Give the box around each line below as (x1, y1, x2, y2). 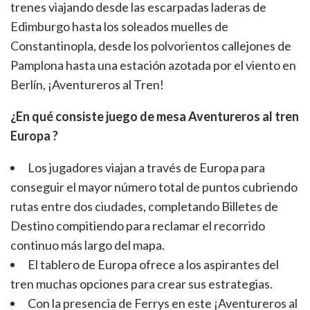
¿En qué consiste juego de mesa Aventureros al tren (10, 108, 299, 124)
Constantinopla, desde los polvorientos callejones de (10, 37, 291, 53)
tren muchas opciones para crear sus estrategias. (10, 275, 273, 291)
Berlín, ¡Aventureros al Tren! (10, 76, 164, 92)
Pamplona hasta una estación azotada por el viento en (10, 57, 296, 73)
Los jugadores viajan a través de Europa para (28, 159, 265, 175)
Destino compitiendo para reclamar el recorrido (10, 217, 265, 233)
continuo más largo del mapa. (10, 237, 165, 253)
